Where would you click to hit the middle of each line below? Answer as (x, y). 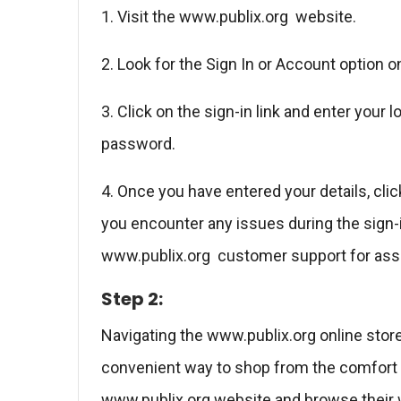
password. (140, 144)
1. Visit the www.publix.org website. (230, 17)
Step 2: (132, 299)
